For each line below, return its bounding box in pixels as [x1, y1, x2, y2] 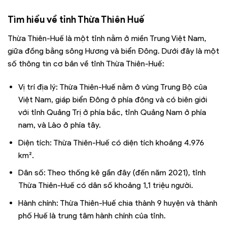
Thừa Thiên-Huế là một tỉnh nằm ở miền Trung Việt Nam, [8, 33, 206, 44]
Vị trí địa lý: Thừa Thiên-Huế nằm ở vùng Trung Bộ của [18, 82, 207, 92]
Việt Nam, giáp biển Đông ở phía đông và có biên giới [18, 94, 207, 104]
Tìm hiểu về [8, 13, 59, 25]
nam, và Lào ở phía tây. [18, 120, 101, 130]
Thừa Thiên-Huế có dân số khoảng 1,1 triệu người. [18, 180, 193, 191]
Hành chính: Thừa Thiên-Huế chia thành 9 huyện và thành [18, 198, 217, 208]
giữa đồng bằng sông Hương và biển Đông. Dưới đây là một [8, 46, 219, 56]
